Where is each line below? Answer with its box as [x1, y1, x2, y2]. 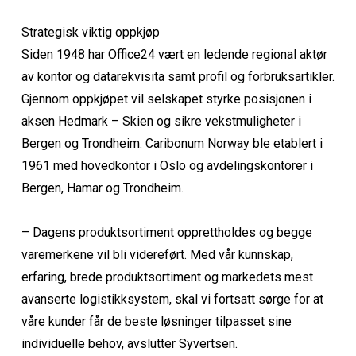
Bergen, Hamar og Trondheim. [21, 180, 184, 195]
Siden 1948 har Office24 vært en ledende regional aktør [21, 46, 327, 62]
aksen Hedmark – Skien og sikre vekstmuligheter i [21, 113, 301, 129]
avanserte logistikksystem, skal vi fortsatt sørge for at [21, 291, 323, 307]
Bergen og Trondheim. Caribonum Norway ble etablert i [21, 135, 323, 151]
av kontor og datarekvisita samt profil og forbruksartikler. [21, 68, 335, 84]
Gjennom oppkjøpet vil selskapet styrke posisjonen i [21, 91, 311, 106]
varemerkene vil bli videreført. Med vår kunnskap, [21, 246, 293, 262]
